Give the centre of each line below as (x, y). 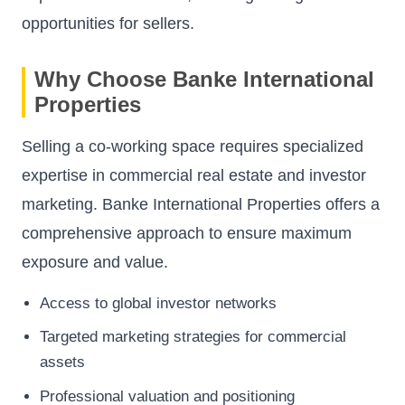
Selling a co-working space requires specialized (193, 146)
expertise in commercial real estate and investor (194, 175)
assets (62, 363)
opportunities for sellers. (108, 23)
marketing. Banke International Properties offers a (201, 204)
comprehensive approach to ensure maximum (187, 233)
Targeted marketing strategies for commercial (193, 337)
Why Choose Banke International (204, 79)
